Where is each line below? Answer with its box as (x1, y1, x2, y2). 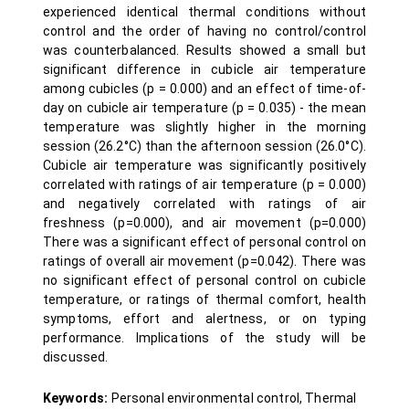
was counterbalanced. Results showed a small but (43, 43, 366, 58)
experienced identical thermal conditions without (43, 5, 366, 19)
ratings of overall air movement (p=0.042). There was (43, 254, 366, 268)
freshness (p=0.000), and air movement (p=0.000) (43, 215, 366, 230)
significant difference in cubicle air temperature (43, 62, 366, 77)
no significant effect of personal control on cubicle (43, 273, 366, 288)
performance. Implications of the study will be (43, 330, 366, 345)
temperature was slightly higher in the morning (43, 120, 366, 134)
